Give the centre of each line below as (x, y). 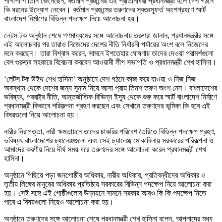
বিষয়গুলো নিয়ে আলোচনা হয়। (42, 114)
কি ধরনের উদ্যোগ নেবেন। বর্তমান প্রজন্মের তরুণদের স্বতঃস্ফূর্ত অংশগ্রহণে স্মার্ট (105, 9)
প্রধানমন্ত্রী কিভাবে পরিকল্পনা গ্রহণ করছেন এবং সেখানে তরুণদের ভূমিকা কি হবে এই (107, 106)
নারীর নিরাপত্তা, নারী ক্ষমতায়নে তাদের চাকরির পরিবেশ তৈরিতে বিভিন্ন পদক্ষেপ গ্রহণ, (110, 131)
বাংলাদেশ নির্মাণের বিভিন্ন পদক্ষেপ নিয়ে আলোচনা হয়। (72, 18)
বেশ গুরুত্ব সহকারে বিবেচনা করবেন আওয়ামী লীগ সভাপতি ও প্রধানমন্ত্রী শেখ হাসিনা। (110, 62)
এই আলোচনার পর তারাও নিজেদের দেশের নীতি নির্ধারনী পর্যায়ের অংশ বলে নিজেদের (106, 44)
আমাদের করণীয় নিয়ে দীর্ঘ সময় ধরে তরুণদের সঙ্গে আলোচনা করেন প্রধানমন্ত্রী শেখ (105, 149)
